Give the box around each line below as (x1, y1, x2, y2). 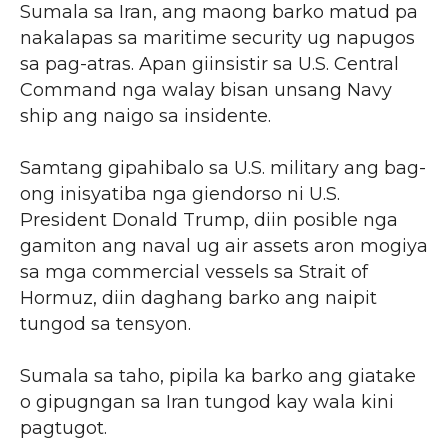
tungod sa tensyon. (20, 312, 191, 335)
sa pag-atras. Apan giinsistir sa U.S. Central (20, 52, 399, 75)
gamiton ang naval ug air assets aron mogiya (20, 234, 428, 257)
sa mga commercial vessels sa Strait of (20, 260, 368, 283)
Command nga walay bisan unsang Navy (20, 78, 392, 101)
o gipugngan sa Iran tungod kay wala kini (20, 390, 394, 413)
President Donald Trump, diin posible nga (20, 208, 398, 231)
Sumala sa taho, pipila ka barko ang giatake (20, 364, 416, 387)
